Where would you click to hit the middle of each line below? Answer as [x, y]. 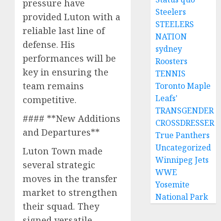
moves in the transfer [70, 178]
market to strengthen [70, 192]
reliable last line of [64, 30]
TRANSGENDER [185, 110]
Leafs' [167, 98]
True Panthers [183, 135]
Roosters [172, 61]
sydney [169, 49]
